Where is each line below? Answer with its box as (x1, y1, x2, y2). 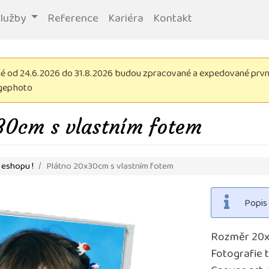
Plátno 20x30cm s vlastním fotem (46, 158, 174, 177)
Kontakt (153, 8, 193, 31)
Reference (47, 8, 99, 31)
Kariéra (108, 8, 144, 31)
